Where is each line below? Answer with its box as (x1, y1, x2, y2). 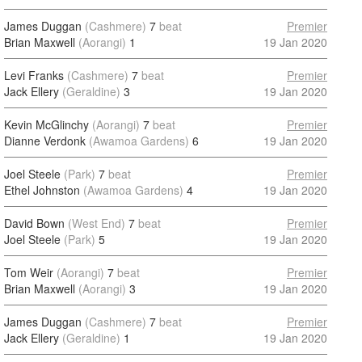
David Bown (4, 215, 65, 231)
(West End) (68, 215, 125, 231)
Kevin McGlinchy (4, 116, 89, 133)
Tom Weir (4, 264, 53, 280)
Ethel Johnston (4, 182, 80, 198)
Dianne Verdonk (4, 133, 86, 149)
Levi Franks (4, 67, 64, 83)
